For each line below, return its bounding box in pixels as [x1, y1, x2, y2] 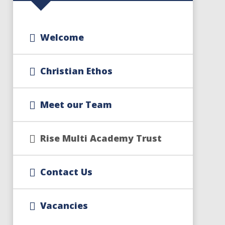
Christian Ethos [40, 65, 113, 77]
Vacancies [40, 199, 88, 211]
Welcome [40, 31, 84, 43]
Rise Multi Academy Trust [40, 132, 162, 144]
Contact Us [40, 166, 92, 178]
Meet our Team [40, 98, 112, 110]
